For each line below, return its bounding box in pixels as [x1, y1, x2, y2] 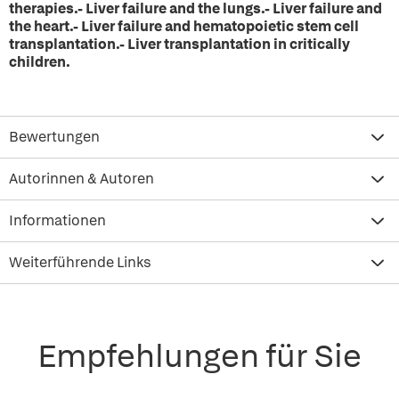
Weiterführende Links [9, 253, 151, 272]
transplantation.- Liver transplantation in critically [9, 35, 350, 53]
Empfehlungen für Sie [37, 335, 362, 377]
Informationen [9, 211, 106, 230]
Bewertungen [9, 127, 100, 146]
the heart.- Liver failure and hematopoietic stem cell [9, 17, 359, 36]
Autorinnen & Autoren [9, 169, 154, 188]
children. [9, 53, 70, 71]
